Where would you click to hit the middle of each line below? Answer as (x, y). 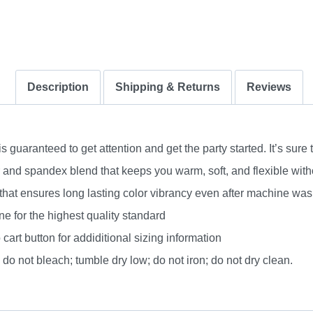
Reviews (269, 87)
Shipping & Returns (168, 87)
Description (58, 87)
